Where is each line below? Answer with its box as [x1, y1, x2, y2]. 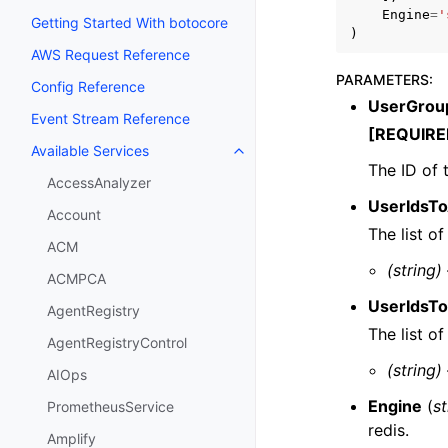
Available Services [31, 142, 149, 160]
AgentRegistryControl [47, 334, 187, 352]
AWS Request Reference [31, 46, 190, 64]
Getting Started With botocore [31, 14, 228, 32]
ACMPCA [47, 270, 106, 288]
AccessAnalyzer [47, 174, 151, 192]
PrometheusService [47, 398, 174, 416]
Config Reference [31, 78, 145, 96]
